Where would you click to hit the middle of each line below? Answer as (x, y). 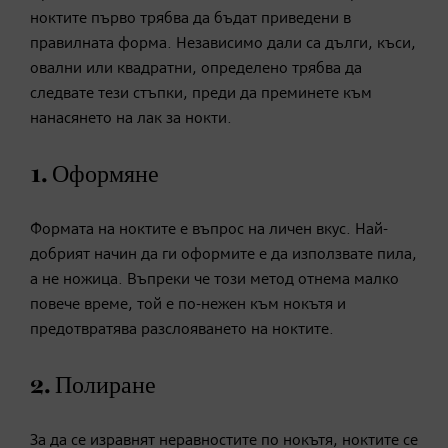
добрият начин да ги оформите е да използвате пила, (223, 254)
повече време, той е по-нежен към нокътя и (188, 304)
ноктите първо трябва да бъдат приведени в (190, 18)
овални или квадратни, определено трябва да (196, 68)
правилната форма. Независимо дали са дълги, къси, (223, 43)
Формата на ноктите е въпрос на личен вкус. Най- (209, 229)
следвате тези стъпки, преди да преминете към (201, 93)
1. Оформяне (94, 174)
